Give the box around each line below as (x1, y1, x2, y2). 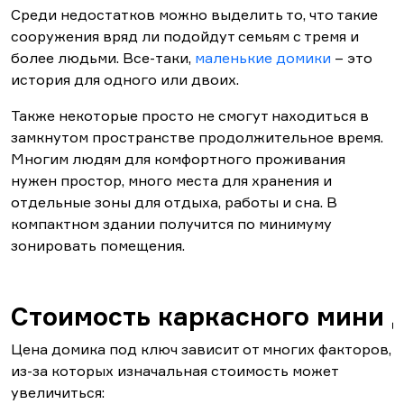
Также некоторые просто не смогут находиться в (11, 106, 369, 125)
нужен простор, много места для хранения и (11, 171, 332, 190)
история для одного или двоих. (11, 70, 239, 89)
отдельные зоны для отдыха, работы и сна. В (11, 193, 337, 212)
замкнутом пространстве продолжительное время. (11, 128, 383, 147)
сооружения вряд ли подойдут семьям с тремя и (11, 27, 359, 46)
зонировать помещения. (11, 236, 185, 255)
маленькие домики (195, 49, 331, 68)
